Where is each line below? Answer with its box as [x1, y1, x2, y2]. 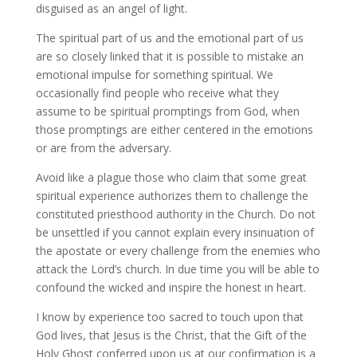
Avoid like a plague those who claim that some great [35, 170, 307, 185]
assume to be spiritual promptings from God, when [35, 104, 300, 119]
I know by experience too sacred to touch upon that [35, 309, 304, 324]
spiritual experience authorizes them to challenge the [35, 188, 308, 203]
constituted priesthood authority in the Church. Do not [35, 206, 316, 222]
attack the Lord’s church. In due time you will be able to [35, 261, 320, 277]
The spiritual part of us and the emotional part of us [35, 30, 304, 45]
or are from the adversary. [35, 140, 171, 155]
